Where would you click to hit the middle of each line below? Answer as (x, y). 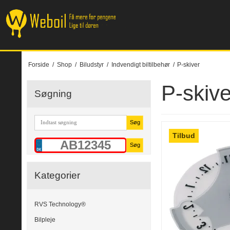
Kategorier (57, 175)
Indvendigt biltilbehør (140, 64)
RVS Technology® (60, 204)
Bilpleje (45, 220)
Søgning (53, 93)
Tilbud (184, 136)
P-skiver (189, 64)
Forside (39, 64)
